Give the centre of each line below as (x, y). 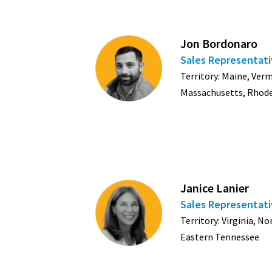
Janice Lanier (215, 188)
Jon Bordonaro (219, 43)
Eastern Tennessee (220, 237)
